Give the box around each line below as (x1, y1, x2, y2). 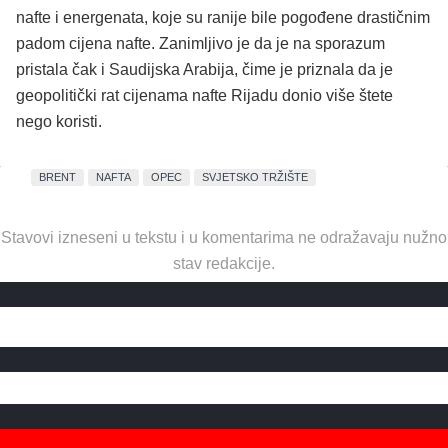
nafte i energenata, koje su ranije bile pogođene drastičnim (16, 8, 430, 26)
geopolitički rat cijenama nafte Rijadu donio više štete (16, 86, 393, 104)
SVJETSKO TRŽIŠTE (202, 171, 309, 184)
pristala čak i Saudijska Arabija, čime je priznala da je (16, 60, 397, 78)
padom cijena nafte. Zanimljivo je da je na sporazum (16, 34, 385, 52)
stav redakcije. (173, 254, 275, 272)
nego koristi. (16, 112, 102, 130)
